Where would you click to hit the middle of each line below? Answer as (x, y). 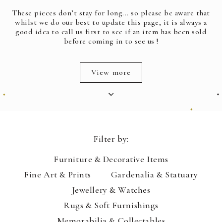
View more (111, 72)
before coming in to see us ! (111, 41)
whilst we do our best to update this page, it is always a (111, 22)
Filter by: (111, 139)
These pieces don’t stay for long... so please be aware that (111, 13)
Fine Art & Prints (57, 174)
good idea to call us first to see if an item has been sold (111, 31)
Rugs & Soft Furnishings (111, 205)
